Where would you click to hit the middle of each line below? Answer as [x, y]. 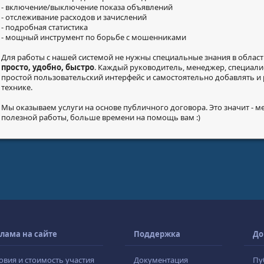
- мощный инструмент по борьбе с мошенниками [94, 37]
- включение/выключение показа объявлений [87, 7]
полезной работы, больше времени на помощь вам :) [101, 117]
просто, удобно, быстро [48, 67]
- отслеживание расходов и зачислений [74, 17]
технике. [17, 87]
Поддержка [157, 234]
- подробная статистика [44, 27]
